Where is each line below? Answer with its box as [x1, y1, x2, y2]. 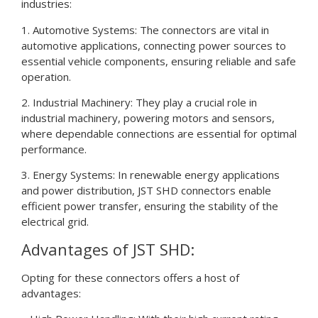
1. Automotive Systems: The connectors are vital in [21, 22, 269, 37]
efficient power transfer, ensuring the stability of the [21, 199, 278, 214]
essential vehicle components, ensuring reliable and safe [21, 53, 296, 68]
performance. [21, 141, 87, 156]
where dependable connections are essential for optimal [21, 126, 297, 141]
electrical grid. [21, 214, 89, 229]
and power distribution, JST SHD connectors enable [21, 183, 271, 198]
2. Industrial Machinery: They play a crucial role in [21, 94, 257, 109]
